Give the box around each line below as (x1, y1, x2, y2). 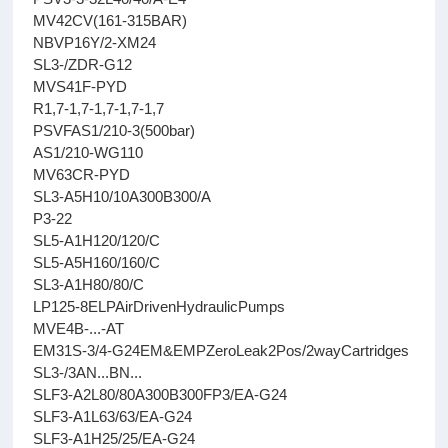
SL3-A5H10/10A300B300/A (33, 188, 212, 205)
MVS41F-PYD (33, 78, 128, 95)
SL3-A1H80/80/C (33, 276, 145, 293)
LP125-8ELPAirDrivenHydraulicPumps (33, 298, 286, 315)
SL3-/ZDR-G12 (33, 56, 133, 73)
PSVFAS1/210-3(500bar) (33, 122, 196, 139)
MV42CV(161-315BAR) (33, 12, 188, 29)
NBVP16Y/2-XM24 (33, 34, 157, 51)
